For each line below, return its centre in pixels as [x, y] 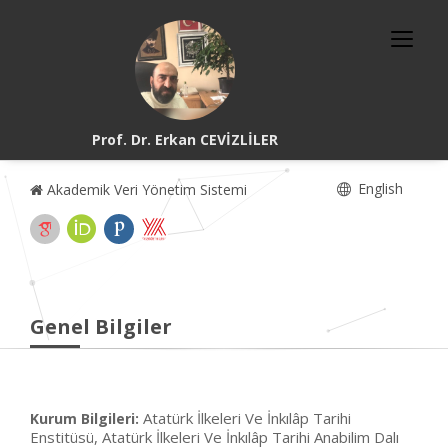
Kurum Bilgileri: [84, 418]
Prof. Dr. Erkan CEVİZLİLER [185, 139]
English [378, 188]
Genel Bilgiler [101, 326]
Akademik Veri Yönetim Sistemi [145, 189]
